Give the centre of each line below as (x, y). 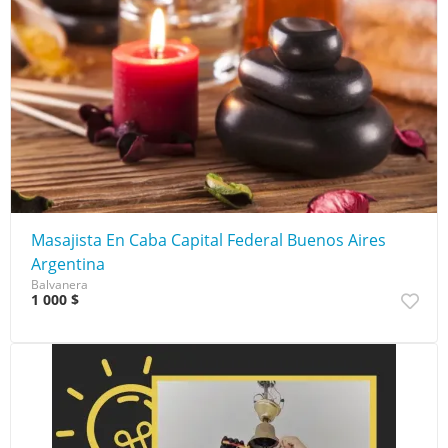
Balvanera (59, 284)
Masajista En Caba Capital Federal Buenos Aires (208, 239)
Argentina (68, 263)
